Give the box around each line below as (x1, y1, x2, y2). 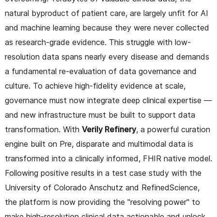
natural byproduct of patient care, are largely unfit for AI (5, 8, 208, 18)
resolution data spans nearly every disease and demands (5, 51, 209, 62)
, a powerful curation (136, 124, 210, 134)
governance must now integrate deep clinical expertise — (5, 95, 212, 105)
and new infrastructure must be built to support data (5, 109, 195, 120)
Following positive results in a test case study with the (5, 168, 201, 178)
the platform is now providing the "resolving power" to (5, 197, 200, 207)
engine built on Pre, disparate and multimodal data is (5, 139, 193, 149)
